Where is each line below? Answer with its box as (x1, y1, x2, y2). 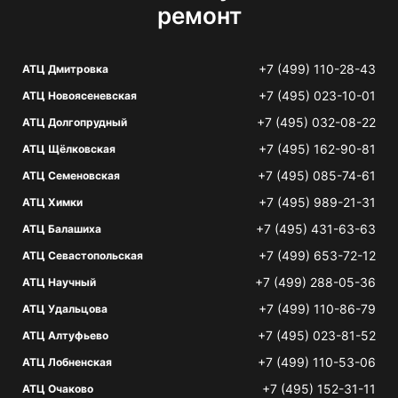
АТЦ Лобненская (22, 355, 112, 369)
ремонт (156, 2, 242, 29)
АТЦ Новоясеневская (22, 89, 137, 102)
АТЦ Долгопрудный (22, 115, 127, 129)
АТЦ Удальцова (22, 302, 107, 315)
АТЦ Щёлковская (22, 142, 115, 155)
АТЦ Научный (22, 275, 96, 289)
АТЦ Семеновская (22, 169, 120, 182)
